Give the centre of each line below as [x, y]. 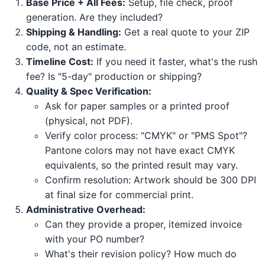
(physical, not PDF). [89, 120]
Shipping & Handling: [74, 32]
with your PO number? [95, 239]
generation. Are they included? [94, 17]
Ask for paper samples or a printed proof [137, 106]
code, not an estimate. [76, 46]
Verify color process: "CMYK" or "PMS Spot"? [146, 135]
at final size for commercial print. [119, 194]
